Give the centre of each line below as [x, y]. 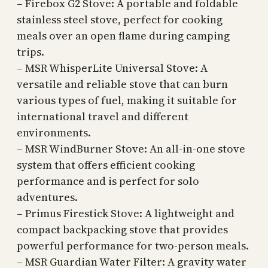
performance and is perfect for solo [108, 181]
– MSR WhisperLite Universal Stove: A [112, 68]
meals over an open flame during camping [123, 36]
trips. [31, 52]
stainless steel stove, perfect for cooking [120, 20]
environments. [54, 133]
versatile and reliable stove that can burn [122, 84]
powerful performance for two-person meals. [133, 246]
